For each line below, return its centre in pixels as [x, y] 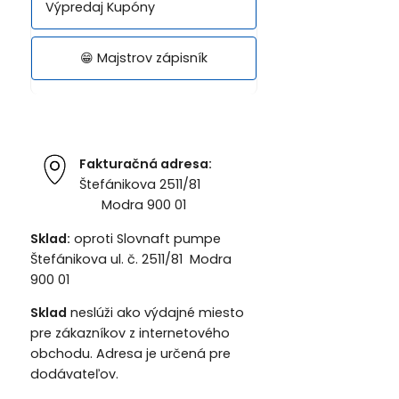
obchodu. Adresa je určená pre [130, 353]
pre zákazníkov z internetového [130, 333]
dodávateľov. [76, 374]
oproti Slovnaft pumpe [145, 238]
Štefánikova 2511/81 [166, 185]
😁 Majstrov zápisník [143, 57]
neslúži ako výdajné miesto [155, 312]
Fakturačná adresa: [147, 164]
